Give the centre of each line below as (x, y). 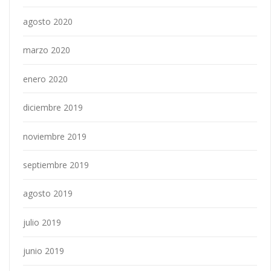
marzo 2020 (47, 50)
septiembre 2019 (56, 165)
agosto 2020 (48, 21)
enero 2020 (45, 79)
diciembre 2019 (53, 108)
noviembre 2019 (55, 136)
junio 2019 (44, 251)
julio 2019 (42, 222)
